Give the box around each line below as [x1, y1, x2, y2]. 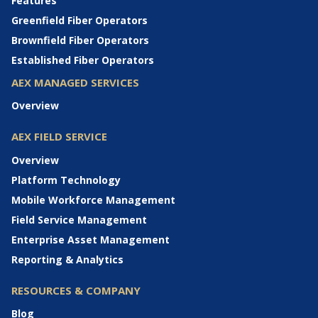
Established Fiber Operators [11, 53, 154, 67]
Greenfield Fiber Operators [11, 13, 148, 27]
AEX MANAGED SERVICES [11, 75, 139, 89]
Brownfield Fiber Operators [11, 33, 149, 47]
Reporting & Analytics [11, 252, 124, 266]
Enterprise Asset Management [11, 232, 170, 246]
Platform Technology [11, 172, 121, 187]
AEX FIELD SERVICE [11, 129, 107, 144]
